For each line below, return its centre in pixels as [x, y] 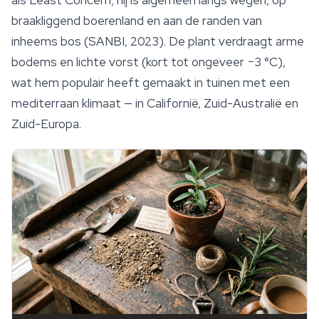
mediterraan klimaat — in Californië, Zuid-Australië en [155, 104]
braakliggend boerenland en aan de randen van [137, 21]
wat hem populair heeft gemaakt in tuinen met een [151, 83]
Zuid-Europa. [46, 124]
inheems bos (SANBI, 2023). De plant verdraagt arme [158, 42]
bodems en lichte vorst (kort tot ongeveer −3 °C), [148, 62]
